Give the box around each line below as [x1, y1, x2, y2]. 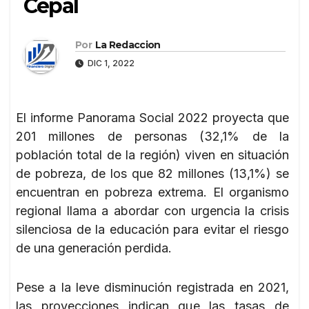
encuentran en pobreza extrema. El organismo [16, 184, 289, 199]
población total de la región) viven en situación [16, 147, 289, 162]
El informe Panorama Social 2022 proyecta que [16, 110, 289, 125]
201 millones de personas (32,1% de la [16, 128, 289, 143]
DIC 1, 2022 [86, 57, 134, 68]
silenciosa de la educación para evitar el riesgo [16, 221, 289, 237]
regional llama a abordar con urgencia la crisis [16, 203, 289, 218]
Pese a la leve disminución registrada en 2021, [16, 279, 289, 295]
